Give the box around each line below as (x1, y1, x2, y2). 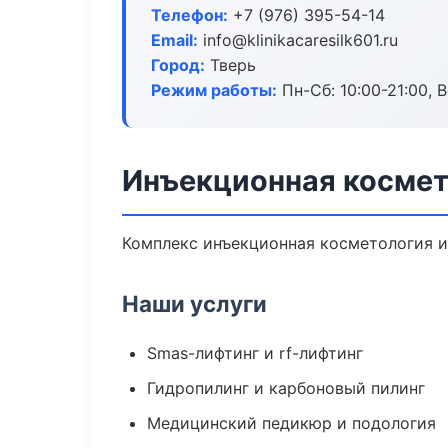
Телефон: (151, 5, 228, 25)
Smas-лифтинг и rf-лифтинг (147, 343, 363, 363)
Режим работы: (151, 80, 277, 100)
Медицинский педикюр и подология (147, 413, 436, 433)
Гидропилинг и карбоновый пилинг (147, 378, 425, 398)
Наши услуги (122, 290, 267, 317)
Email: (151, 30, 198, 50)
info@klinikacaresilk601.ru (198, 30, 398, 50)
